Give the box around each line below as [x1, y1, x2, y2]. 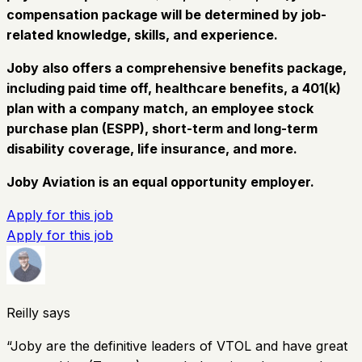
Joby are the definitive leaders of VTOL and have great [11, 337, 347, 354]
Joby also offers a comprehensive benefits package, [6, 59, 347, 76]
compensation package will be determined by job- [6, 6, 326, 23]
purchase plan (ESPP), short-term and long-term [6, 120, 318, 137]
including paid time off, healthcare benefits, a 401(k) [6, 79, 341, 96]
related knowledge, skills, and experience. [6, 26, 278, 43]
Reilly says [6, 304, 70, 321]
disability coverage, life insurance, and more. [6, 140, 297, 157]
